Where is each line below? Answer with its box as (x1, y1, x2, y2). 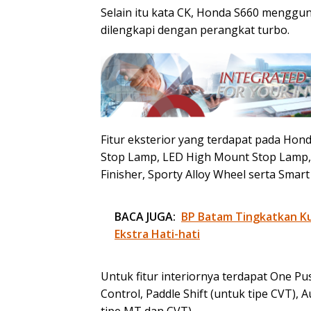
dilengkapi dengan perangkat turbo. (101, 22, 289, 37)
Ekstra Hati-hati (115, 226, 200, 242)
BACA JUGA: (115, 208, 176, 224)
